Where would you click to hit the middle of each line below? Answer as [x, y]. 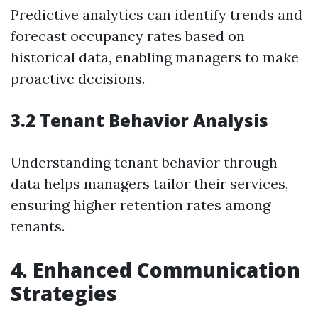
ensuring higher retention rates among [141, 205]
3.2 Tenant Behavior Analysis [139, 120]
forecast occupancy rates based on [128, 36]
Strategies [64, 293]
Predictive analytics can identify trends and [157, 15]
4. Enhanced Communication [155, 270]
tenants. [38, 226]
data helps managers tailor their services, [149, 183]
